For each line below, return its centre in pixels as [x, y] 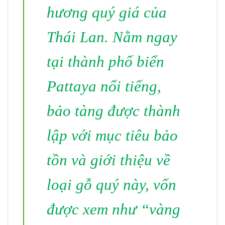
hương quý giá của [107, 13]
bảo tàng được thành [114, 111]
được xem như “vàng [114, 209]
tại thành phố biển [105, 62]
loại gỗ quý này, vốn [111, 185]
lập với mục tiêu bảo [112, 136]
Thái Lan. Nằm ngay [112, 37]
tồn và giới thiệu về [108, 160]
